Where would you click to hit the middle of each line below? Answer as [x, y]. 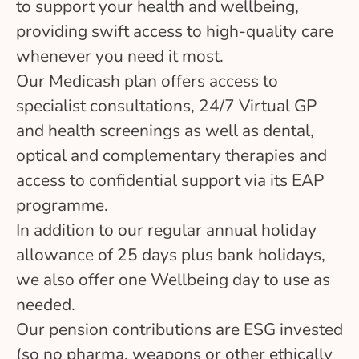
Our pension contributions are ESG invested [179, 329]
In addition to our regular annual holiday [166, 230]
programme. [62, 205]
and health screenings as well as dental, [165, 130]
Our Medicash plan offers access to [147, 81]
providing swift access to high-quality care [175, 31]
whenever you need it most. [120, 56]
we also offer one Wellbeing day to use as [173, 279]
